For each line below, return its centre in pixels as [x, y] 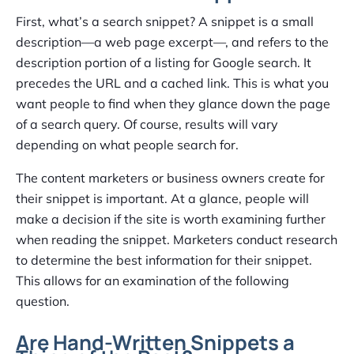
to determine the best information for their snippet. [164, 260]
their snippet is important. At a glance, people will [162, 199]
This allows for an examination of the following [153, 281]
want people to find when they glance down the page [173, 104]
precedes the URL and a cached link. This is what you [172, 83]
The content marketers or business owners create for [170, 178]
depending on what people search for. [127, 145]
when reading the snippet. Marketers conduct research [177, 240]
